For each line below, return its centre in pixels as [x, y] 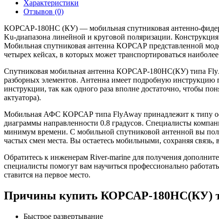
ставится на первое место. [47, 175]
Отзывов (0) [44, 11]
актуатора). [22, 97]
